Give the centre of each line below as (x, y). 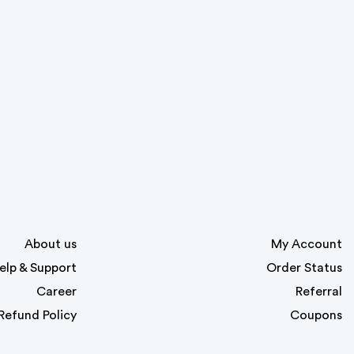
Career (56, 292)
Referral (319, 292)
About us (51, 244)
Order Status (304, 268)
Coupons (316, 315)
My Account (307, 244)
